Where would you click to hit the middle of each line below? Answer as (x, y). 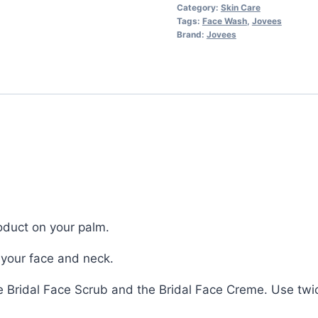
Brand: (191, 34)
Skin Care (240, 7)
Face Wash (224, 21)
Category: (198, 7)
